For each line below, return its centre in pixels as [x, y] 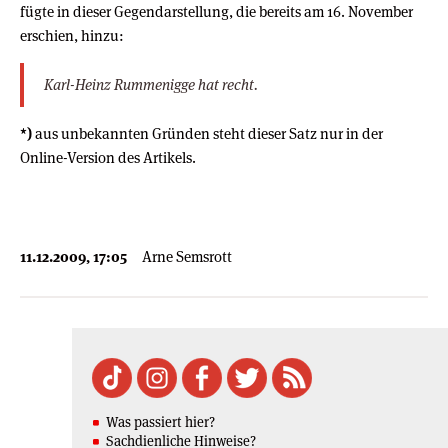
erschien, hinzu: [72, 35]
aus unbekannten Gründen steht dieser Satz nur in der [207, 133]
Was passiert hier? [160, 421]
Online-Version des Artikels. [108, 157]
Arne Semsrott [187, 256]
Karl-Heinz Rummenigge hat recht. [151, 84]
